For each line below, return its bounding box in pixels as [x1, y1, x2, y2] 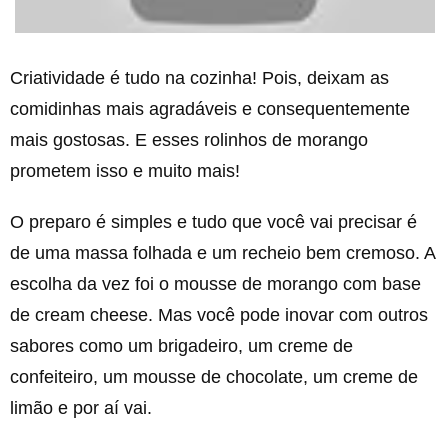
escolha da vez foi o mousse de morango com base [10, 273, 421, 294]
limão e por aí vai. [10, 397, 152, 418]
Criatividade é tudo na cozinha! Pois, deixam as [10, 67, 389, 88]
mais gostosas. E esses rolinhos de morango [10, 129, 368, 150]
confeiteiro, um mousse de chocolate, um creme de [10, 366, 418, 387]
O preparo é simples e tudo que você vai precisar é [10, 211, 417, 232]
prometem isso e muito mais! [10, 160, 240, 181]
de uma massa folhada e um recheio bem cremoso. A [10, 242, 435, 263]
